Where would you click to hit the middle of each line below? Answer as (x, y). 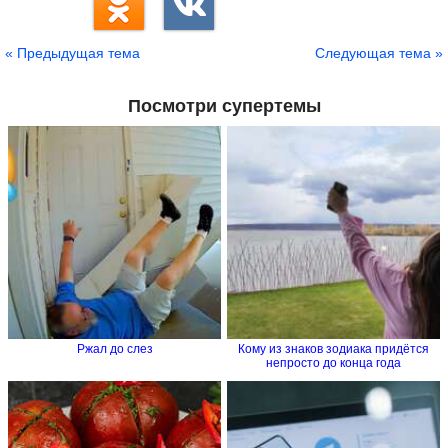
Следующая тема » (379, 52)
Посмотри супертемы (224, 105)
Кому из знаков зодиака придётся (333, 348)
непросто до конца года (333, 362)
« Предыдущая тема (72, 52)
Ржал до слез (114, 348)
